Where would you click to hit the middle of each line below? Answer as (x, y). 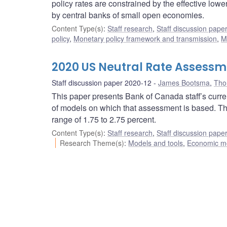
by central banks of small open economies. (128, 15)
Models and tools (156, 143)
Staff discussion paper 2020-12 (102, 83)
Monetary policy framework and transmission (145, 39)
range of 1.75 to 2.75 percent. (104, 120)
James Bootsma (184, 83)
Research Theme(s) (92, 143)
